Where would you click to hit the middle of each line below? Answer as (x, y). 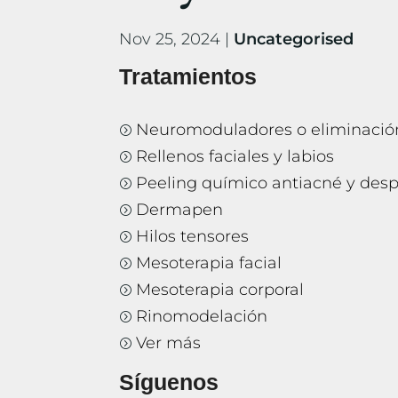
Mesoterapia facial (209, 263)
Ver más (169, 343)
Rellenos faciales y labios (235, 157)
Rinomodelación (202, 317)
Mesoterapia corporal (220, 290)
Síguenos (172, 382)
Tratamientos (188, 77)
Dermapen (180, 210)
